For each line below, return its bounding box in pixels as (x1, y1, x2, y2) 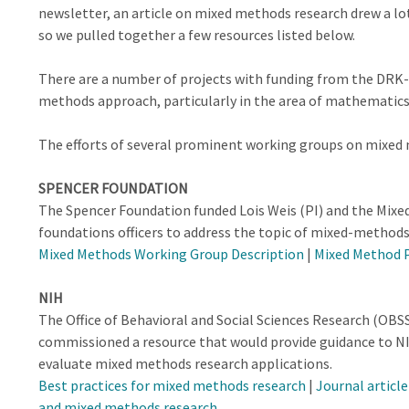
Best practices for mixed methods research (37, 375, 306, 394)
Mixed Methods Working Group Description (37, 244, 304, 263)
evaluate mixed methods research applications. (37, 353, 332, 372)
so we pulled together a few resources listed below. (37, 25, 355, 44)
